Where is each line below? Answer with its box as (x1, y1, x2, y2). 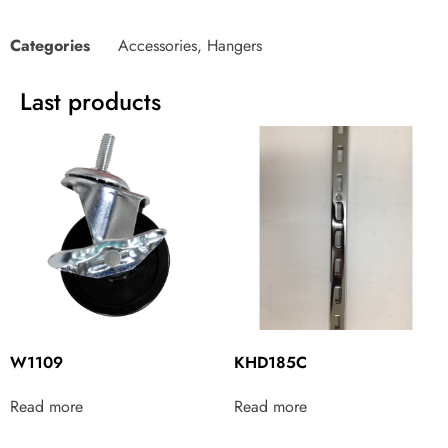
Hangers (207, 33, 262, 57)
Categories (10, 33, 90, 57)
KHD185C (234, 350, 307, 374)
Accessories (118, 33, 197, 57)
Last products (20, 83, 161, 119)
